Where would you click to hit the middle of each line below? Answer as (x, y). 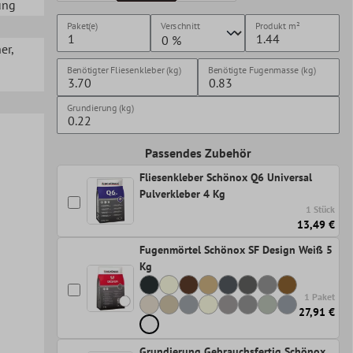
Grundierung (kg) (100, 108)
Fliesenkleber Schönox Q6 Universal (225, 178)
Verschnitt (180, 26)
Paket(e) (82, 26)
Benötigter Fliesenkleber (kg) (124, 70)
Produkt (271, 26)
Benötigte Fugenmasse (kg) (262, 70)
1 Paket (320, 296)
